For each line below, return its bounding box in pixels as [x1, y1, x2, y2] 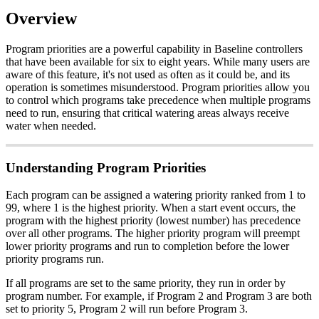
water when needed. [6, 119, 96, 132]
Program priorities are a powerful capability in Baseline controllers [6, 42, 303, 55]
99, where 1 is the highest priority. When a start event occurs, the [6, 202, 296, 214]
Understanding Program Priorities [6, 159, 206, 175]
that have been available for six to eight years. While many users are [6, 55, 310, 68]
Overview [6, 9, 77, 28]
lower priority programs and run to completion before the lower [6, 240, 289, 253]
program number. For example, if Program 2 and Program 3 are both [6, 290, 312, 303]
